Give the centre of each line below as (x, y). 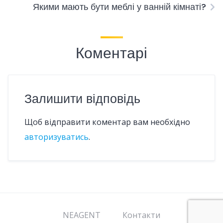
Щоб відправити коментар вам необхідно (107, 122)
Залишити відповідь (82, 99)
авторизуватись (56, 137)
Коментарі (111, 53)
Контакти (141, 215)
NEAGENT (82, 215)
